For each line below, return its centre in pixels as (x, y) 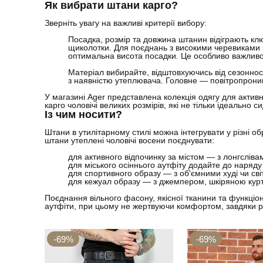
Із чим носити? (83, 115)
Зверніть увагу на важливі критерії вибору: (126, 23)
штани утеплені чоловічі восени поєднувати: (129, 141)
